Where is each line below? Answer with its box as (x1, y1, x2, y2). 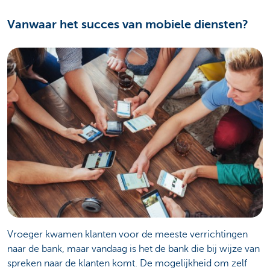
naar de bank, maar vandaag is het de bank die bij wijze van (7, 243, 260, 255)
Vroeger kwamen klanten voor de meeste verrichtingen (7, 229, 248, 240)
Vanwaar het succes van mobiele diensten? (7, 17, 248, 31)
